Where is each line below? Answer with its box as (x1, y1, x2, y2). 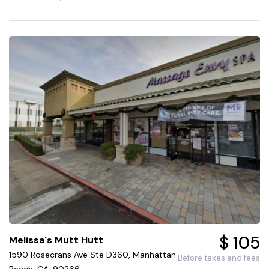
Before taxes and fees (177, 253, 260, 264)
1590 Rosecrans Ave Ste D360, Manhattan (9, 249, 176, 261)
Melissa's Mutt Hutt (9, 234, 103, 247)
